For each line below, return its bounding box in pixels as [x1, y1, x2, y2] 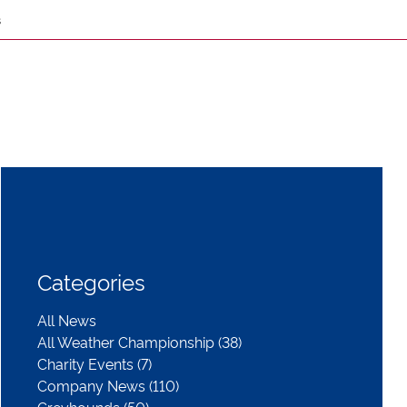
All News [37, 310, 96, 331]
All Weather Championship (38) [37, 332, 242, 352]
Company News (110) [37, 375, 179, 396]
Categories [37, 266, 145, 297]
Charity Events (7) [37, 353, 152, 374]
